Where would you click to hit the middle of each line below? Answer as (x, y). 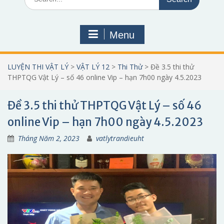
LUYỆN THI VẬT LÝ (38, 66)
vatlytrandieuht (120, 138)
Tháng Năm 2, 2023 (49, 138)
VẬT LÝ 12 (93, 66)
